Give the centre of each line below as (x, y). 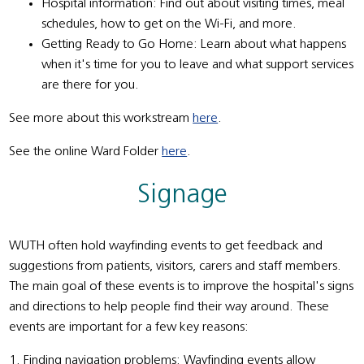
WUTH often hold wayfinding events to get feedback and (166, 246)
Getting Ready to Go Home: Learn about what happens (194, 44)
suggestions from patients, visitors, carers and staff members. (175, 266)
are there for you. (91, 85)
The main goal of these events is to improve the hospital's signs (182, 286)
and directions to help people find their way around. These (169, 307)
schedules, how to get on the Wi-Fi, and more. (169, 24)
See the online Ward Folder (86, 152)
